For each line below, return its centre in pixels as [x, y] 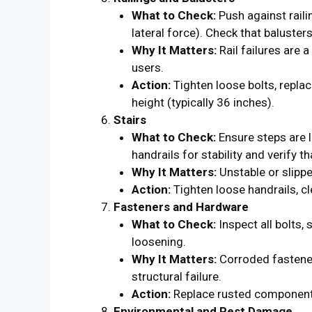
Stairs [130, 119]
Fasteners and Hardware [181, 206]
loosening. [158, 241]
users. [147, 67]
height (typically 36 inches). [203, 102]
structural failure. [176, 276]
